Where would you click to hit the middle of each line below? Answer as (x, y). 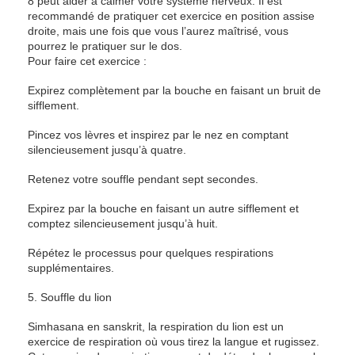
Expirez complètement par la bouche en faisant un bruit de (174, 90)
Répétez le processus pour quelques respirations (151, 253)
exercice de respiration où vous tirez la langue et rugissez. (174, 342)
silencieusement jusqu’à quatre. (107, 150)
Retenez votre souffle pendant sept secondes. (143, 179)
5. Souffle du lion (70, 297)
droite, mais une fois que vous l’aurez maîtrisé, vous (158, 31)
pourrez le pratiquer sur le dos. (105, 46)
